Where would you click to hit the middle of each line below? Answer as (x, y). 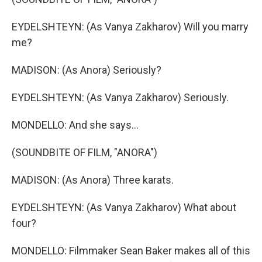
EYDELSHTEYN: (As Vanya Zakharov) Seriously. (120, 97)
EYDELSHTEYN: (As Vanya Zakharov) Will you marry (130, 27)
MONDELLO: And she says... (75, 125)
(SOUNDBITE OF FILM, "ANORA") (85, 152)
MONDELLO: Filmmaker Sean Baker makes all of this (131, 251)
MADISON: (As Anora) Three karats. (93, 180)
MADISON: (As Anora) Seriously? (87, 70)
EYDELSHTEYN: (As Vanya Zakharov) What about (124, 207)
